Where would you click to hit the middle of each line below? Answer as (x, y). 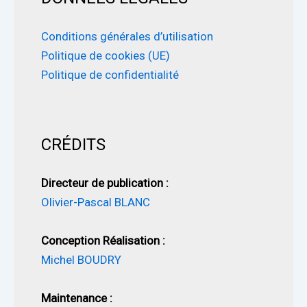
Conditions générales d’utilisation (127, 36)
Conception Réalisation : (103, 241)
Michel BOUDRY (81, 260)
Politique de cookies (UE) (106, 55)
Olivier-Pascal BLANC (96, 202)
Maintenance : (77, 298)
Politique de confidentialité (110, 74)
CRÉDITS (73, 145)
